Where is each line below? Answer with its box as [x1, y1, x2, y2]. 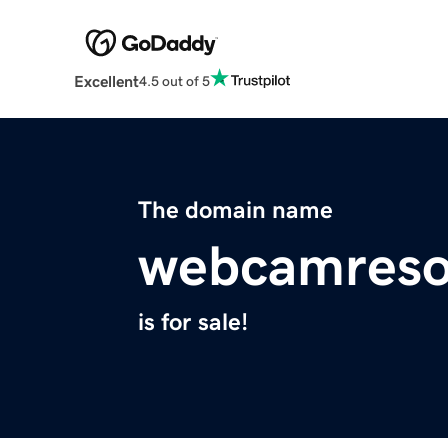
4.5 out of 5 [138, 73, 210, 88]
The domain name [138, 198, 333, 223]
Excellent [73, 73, 139, 90]
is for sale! [138, 310, 248, 335]
